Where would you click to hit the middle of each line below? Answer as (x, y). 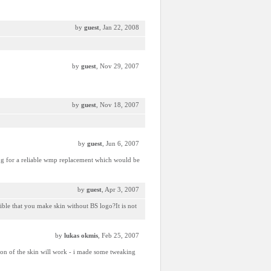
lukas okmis (81, 235)
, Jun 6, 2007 (121, 143)
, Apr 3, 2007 (120, 189)
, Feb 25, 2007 (119, 235)
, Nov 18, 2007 (118, 105)
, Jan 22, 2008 (119, 27)
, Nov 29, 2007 (118, 66)
